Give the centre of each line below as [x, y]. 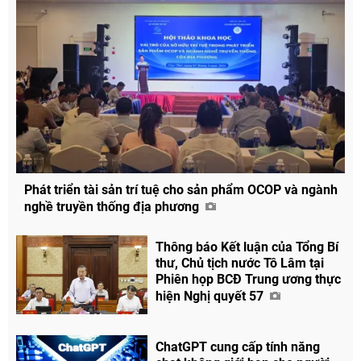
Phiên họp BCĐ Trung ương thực [249, 279]
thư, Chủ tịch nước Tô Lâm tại [240, 263]
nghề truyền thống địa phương [113, 206]
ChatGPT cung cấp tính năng [238, 346]
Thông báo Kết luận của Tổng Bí [247, 247]
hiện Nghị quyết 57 [212, 296]
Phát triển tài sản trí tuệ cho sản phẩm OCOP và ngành [181, 189]
